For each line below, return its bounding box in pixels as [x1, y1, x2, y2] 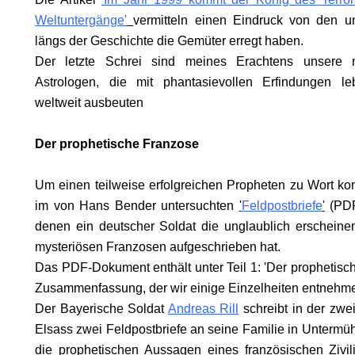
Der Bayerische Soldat [35, 302, 168, 315]
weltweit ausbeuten [35, 96, 143, 109]
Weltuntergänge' [35, 13, 127, 27]
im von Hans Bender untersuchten [35, 199, 239, 212]
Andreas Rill [167, 302, 239, 315]
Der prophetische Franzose [35, 137, 199, 151]
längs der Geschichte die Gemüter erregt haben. [35, 34, 303, 48]
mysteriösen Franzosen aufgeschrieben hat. [35, 240, 281, 254]
